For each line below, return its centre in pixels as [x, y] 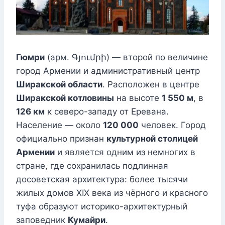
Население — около [60, 125]
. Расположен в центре [151, 85]
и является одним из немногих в [125, 152]
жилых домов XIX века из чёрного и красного [112, 193]
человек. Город [172, 125]
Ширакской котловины [65, 98]
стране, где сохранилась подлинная [92, 166]
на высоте [138, 98]
